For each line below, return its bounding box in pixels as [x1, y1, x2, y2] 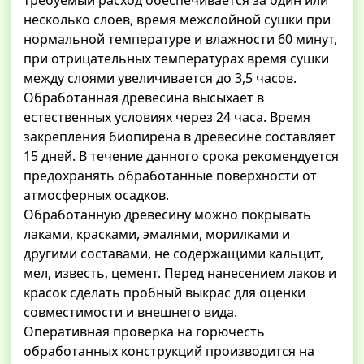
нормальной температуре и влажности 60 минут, [24, 30, 337, 49]
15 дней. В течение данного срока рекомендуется [24, 147, 339, 166]
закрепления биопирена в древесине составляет [24, 128, 336, 146]
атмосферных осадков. [24, 186, 169, 205]
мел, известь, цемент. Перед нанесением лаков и [24, 264, 336, 283]
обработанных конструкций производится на [24, 342, 314, 361]
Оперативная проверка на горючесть [24, 323, 265, 341]
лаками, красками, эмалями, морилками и [24, 225, 290, 244]
